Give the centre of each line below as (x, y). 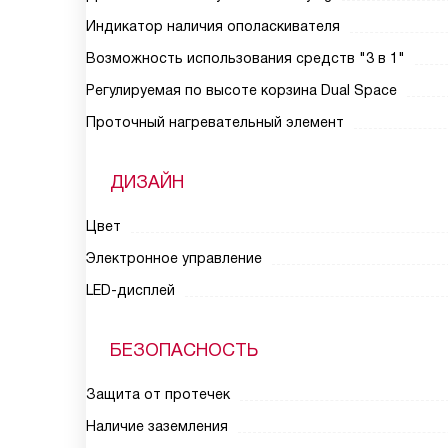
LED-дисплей (130, 290)
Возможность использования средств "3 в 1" (245, 58)
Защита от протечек (158, 394)
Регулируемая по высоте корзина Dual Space (241, 90)
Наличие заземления (157, 426)
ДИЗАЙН (147, 182)
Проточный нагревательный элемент (215, 122)
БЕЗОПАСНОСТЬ (184, 350)
